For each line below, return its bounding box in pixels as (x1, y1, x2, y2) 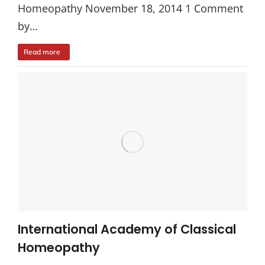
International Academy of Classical (18, 221, 236, 238)
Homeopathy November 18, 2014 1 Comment (18, 1, 243, 16)
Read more (24, 47, 60, 57)
